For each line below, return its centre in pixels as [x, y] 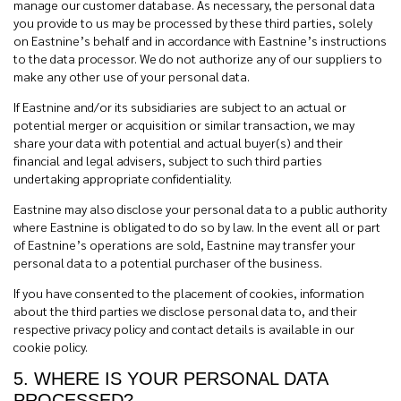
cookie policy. [51, 346]
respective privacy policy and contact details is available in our [184, 328]
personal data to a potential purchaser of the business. [168, 262]
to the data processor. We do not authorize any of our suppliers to [198, 58]
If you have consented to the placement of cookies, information [189, 293]
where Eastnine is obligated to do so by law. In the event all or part [197, 226]
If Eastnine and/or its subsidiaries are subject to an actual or [180, 107]
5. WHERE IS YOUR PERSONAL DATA [171, 379]
